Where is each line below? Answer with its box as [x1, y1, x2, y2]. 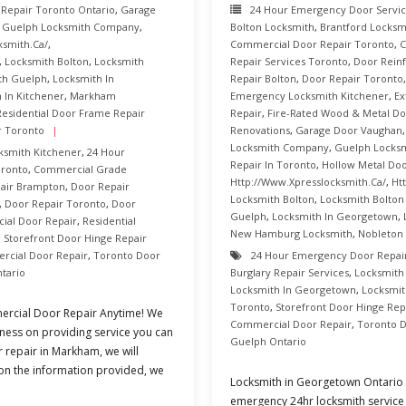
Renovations [230, 123, 290, 137]
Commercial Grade [34, 162, 127, 176]
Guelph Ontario [230, 334, 306, 348]
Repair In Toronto [230, 158, 316, 171]
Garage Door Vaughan [295, 123, 402, 137]
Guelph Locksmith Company [2, 20, 140, 34]
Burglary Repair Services [230, 266, 349, 279]
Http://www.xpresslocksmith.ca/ [230, 175, 386, 188]
